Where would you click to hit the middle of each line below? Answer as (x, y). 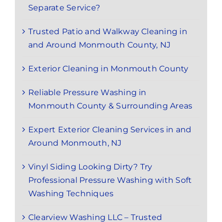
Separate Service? (64, 8)
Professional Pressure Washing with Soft (110, 180)
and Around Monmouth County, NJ (100, 45)
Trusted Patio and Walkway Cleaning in (108, 32)
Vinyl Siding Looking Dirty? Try (90, 167)
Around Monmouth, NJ (75, 143)
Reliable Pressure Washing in (87, 93)
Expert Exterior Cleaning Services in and (110, 130)
